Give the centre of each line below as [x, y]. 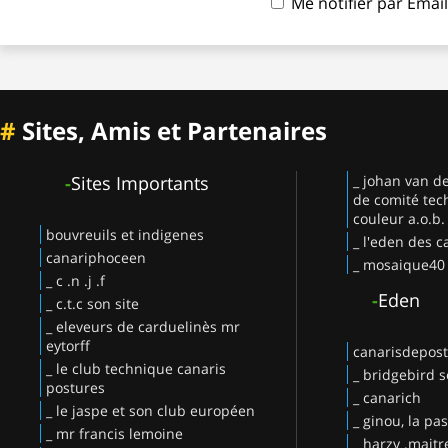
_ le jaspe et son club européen [150, 410]
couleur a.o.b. [398, 218]
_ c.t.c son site [92, 303]
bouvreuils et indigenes [125, 234]
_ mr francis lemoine [114, 433]
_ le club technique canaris [136, 368]
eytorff [68, 345]
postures [75, 387]
